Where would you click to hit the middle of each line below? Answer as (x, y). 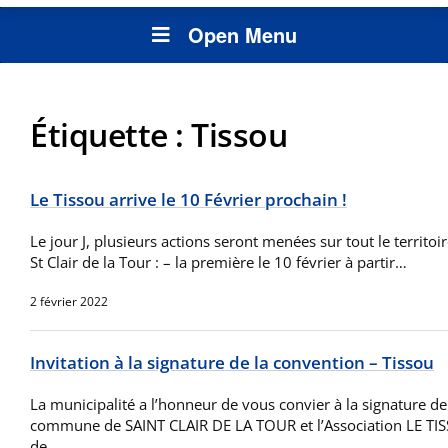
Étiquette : (110, 135)
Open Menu (242, 35)
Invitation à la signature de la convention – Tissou (232, 363)
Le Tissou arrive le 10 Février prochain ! (188, 200)
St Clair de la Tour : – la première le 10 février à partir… (218, 262)
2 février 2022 (69, 302)
